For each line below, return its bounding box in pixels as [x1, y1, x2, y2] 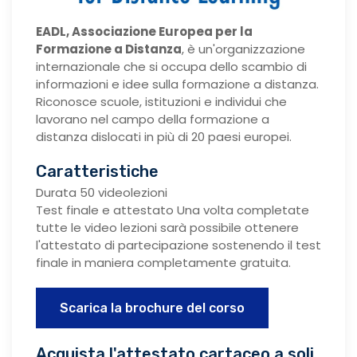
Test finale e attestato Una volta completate [36, 201, 309, 218]
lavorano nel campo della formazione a [36, 110, 269, 127]
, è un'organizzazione [182, 40, 305, 57]
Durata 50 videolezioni [36, 183, 167, 201]
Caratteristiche [36, 161, 159, 181]
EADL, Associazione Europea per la [36, 22, 253, 40]
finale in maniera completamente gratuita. [36, 253, 291, 271]
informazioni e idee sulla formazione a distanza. [36, 75, 319, 92]
